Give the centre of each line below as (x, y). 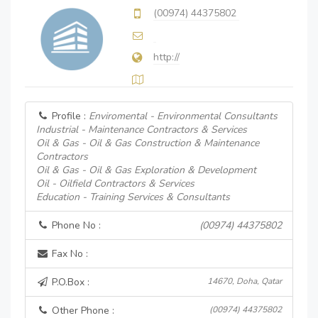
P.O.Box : (69, 282)
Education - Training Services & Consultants (133, 197)
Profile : (69, 116)
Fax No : (68, 254)
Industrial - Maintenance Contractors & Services (142, 130)
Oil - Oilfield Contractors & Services (115, 183)
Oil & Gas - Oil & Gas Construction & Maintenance (148, 143)
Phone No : (75, 225)
